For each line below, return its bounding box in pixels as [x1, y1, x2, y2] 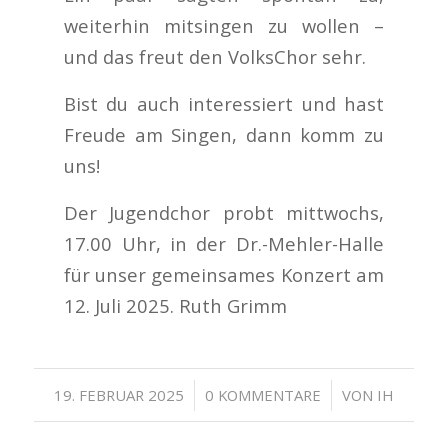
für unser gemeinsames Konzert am [64, 261, 384, 287]
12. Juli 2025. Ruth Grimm [64, 292, 288, 318]
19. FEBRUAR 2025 [53, 385, 184, 406]
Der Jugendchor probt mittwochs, [64, 199, 384, 225]
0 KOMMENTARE [204, 385, 321, 406]
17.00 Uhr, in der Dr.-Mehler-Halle [64, 230, 384, 256]
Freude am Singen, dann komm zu [64, 122, 384, 147]
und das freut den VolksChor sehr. [64, 44, 367, 70]
